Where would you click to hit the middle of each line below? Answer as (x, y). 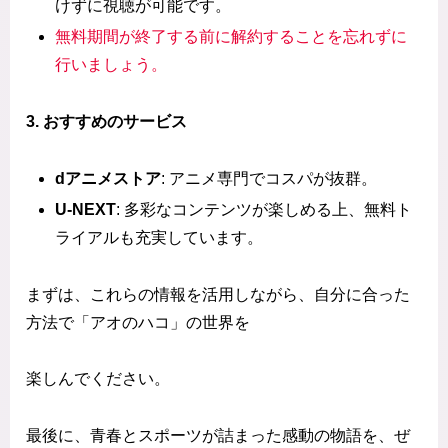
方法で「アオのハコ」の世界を (138, 322)
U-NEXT (86, 209)
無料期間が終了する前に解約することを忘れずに (231, 36)
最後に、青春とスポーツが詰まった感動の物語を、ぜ (218, 436)
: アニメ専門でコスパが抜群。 (269, 178)
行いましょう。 (111, 64)
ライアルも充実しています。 (159, 237)
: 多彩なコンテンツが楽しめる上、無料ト (264, 209)
